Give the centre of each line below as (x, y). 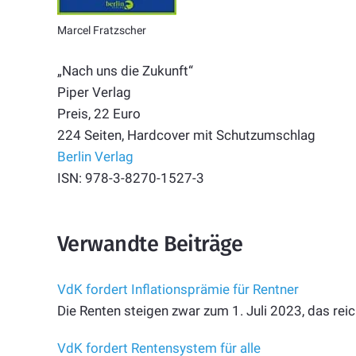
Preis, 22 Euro (99, 113)
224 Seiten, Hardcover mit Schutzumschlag (186, 135)
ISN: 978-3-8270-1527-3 (131, 178)
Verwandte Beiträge (150, 244)
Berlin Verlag (95, 156)
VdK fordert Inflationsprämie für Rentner (178, 289)
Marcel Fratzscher (102, 31)
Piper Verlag (94, 92)
